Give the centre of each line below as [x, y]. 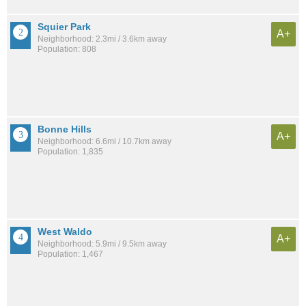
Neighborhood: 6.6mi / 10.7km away [105, 141]
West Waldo [65, 231]
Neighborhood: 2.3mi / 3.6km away [102, 39]
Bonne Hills [65, 129]
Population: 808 [67, 49]
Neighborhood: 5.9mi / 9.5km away [102, 244]
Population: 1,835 [70, 151]
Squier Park [64, 26]
